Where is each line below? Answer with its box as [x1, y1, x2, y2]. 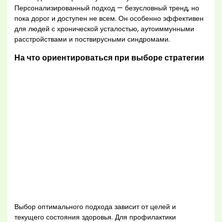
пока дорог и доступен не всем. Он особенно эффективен [14, 13, 204, 23]
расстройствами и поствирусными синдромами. [14, 34, 170, 44]
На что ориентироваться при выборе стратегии [14, 52, 205, 63]
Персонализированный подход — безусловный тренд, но [14, 3, 200, 13]
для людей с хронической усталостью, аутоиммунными [14, 24, 195, 34]
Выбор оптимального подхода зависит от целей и [14, 202, 176, 212]
